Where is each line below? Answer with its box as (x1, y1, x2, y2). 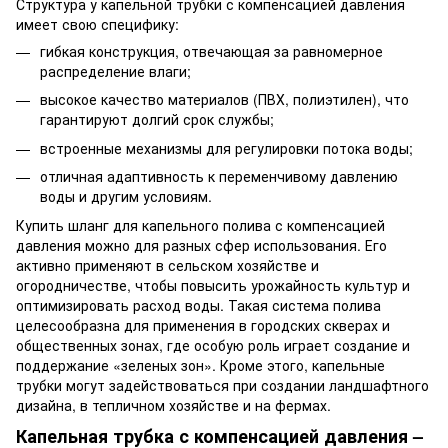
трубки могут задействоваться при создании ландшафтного (16, 374, 429, 395)
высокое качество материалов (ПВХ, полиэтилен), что (40, 89, 409, 110)
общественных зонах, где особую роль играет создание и (16, 334, 410, 355)
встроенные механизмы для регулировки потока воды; (40, 137, 413, 158)
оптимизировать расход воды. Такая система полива (16, 294, 381, 315)
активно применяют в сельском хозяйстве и (16, 254, 319, 275)
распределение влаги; (40, 60, 191, 81)
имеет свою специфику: (16, 13, 179, 34)
